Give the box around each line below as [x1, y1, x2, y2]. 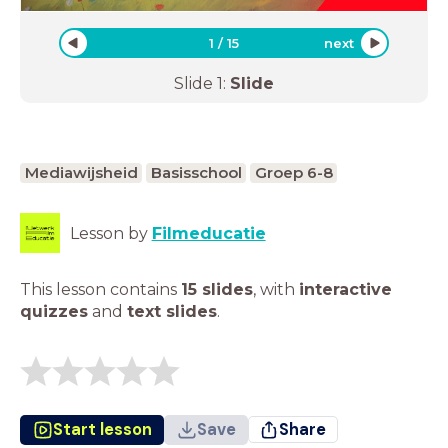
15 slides [181, 279, 253, 299]
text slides [127, 301, 217, 321]
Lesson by [69, 223, 152, 243]
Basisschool [150, 162, 242, 182]
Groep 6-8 [254, 162, 333, 182]
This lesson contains [20, 279, 181, 299]
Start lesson [52, 418, 152, 440]
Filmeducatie [151, 223, 266, 243]
